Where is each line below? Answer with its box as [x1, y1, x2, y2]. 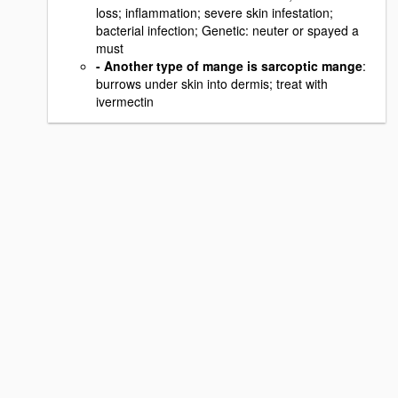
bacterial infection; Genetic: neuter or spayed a [96, 20, 359, 39]
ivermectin [96, 92, 154, 110]
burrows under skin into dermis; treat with [96, 74, 328, 92]
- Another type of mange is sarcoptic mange [96, 56, 362, 75]
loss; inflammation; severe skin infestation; [96, 3, 333, 21]
